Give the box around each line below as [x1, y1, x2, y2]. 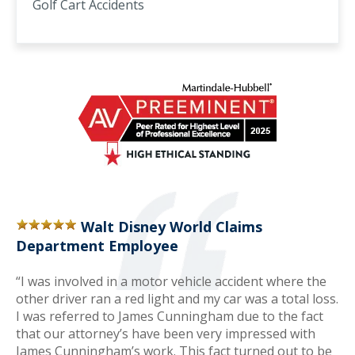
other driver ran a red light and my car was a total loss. [16, 290, 338, 307]
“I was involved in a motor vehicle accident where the [16, 273, 326, 290]
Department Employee [16, 236, 178, 255]
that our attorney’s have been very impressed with [16, 325, 315, 342]
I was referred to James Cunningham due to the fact [16, 307, 323, 325]
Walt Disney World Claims [81, 217, 262, 236]
